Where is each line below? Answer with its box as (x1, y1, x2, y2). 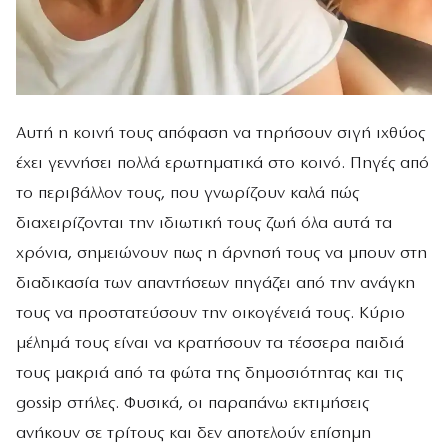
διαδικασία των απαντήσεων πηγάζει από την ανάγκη (16, 275, 415, 293)
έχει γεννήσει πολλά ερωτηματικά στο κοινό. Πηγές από (16, 155, 429, 173)
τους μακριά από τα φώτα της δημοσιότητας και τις (16, 365, 403, 383)
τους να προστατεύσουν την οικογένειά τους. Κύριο (16, 305, 405, 323)
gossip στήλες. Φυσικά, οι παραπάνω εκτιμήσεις (16, 395, 369, 413)
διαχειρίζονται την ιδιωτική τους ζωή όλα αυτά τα (16, 215, 392, 233)
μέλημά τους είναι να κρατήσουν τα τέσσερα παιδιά (16, 335, 404, 353)
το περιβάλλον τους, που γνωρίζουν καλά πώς (16, 185, 359, 203)
